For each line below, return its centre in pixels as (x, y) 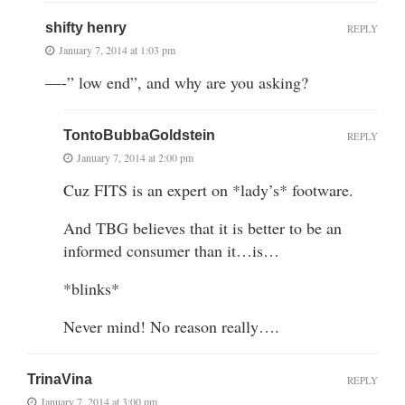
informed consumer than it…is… (171, 250)
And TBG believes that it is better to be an (202, 227)
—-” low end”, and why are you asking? (177, 82)
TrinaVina (60, 379)
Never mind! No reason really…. (171, 326)
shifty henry (86, 27)
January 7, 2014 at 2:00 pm (135, 157)
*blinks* (91, 288)
